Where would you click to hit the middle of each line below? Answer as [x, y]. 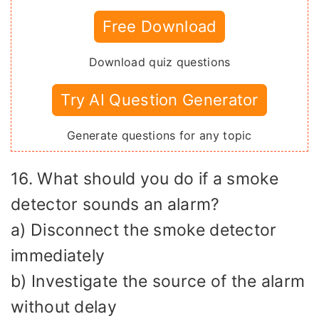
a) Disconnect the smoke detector [144, 230]
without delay [64, 307]
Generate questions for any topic [159, 135]
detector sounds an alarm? [115, 204]
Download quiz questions [159, 62]
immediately [58, 255]
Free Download [159, 26]
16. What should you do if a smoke [145, 178]
